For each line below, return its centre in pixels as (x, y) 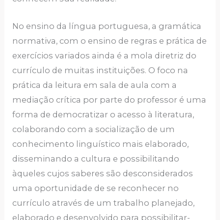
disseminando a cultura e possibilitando (96, 158)
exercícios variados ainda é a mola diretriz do (105, 55)
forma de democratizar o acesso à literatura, (103, 114)
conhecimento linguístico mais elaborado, (101, 144)
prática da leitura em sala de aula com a (95, 85)
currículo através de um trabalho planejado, (104, 203)
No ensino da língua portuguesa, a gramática (107, 26)
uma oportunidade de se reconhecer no (96, 188)
